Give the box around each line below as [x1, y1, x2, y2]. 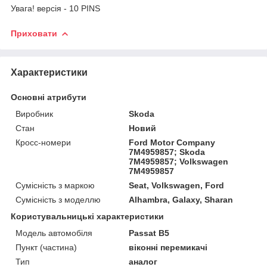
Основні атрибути [11, 92, 86, 102]
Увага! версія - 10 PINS [11, 3, 100, 13]
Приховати [11, 28, 57, 38]
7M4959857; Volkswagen [129, 156, 229, 166]
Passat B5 [129, 228, 170, 238]
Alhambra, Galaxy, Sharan [129, 194, 234, 204]
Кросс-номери [15, 137, 71, 147]
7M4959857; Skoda [129, 147, 206, 157]
